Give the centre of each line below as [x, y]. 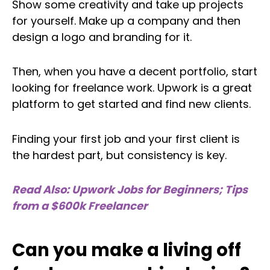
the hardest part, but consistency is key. [119, 155]
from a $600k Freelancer [80, 206]
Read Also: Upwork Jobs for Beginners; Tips [130, 190]
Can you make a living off [127, 250]
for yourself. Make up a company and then [126, 20]
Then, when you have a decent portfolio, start [135, 72]
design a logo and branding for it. [102, 37]
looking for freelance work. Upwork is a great [132, 88]
